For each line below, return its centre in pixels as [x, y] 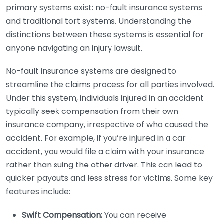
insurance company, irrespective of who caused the [107, 125]
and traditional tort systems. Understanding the [99, 21]
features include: [38, 192]
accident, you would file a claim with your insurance [105, 151]
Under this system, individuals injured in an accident [105, 98]
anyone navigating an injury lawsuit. [74, 48]
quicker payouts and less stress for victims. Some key [109, 178]
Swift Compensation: [62, 215]
